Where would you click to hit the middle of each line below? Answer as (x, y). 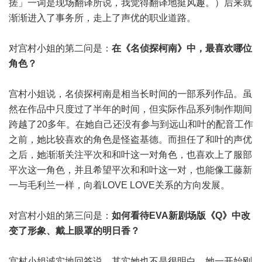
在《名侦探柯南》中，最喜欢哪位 (182, 48)
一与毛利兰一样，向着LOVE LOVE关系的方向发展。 (119, 185)
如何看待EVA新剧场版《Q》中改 (181, 216)
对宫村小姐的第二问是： (60, 48)
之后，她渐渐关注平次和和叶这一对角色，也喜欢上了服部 (130, 155)
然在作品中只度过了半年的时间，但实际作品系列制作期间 (130, 109)
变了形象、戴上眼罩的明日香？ (74, 231)
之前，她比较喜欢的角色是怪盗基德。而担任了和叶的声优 (130, 139)
